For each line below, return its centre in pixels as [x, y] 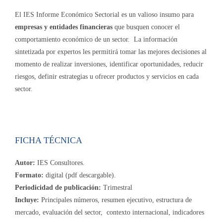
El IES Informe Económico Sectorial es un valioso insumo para [104, 15]
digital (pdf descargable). [80, 175]
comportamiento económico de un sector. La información [96, 40]
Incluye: [28, 200]
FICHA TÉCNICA [49, 140]
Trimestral [117, 188]
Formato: [29, 175]
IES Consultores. [60, 163]
